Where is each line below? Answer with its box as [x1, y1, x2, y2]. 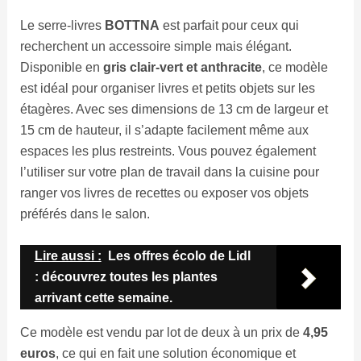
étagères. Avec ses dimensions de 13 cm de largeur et [19, 102, 328, 116]
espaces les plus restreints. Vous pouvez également [19, 143, 316, 158]
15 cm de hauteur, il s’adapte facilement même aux [19, 122, 309, 137]
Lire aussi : [34, 249, 102, 263]
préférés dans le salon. [19, 206, 150, 221]
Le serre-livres [19, 18, 105, 32]
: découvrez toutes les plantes [34, 270, 218, 284]
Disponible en [19, 60, 103, 74]
